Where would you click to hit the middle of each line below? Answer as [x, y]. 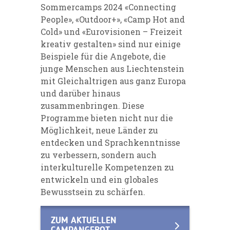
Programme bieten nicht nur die [107, 118]
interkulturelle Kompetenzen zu [107, 167]
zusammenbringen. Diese [92, 106]
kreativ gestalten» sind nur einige [111, 44]
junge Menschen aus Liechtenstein [112, 69]
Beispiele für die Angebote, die [103, 56]
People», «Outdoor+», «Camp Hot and [113, 20]
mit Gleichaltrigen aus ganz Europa [113, 81]
